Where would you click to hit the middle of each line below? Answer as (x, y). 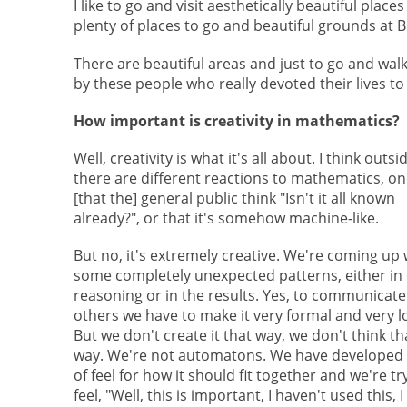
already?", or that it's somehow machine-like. (226, 218)
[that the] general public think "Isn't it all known (234, 198)
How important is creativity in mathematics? (236, 120)
